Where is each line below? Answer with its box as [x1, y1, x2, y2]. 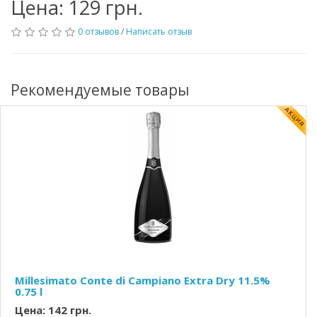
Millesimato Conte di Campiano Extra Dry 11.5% [15, 273, 270, 287]
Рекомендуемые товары [11, 80, 190, 100]
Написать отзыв [126, 25, 192, 38]
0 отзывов [78, 25, 119, 38]
